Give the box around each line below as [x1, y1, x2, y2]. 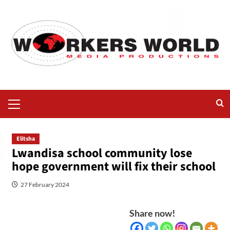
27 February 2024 [20, 180, 69, 188]
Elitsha [16, 134, 35, 143]
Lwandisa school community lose [11, 144, 192, 162]
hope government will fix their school [11, 157, 216, 176]
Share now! [129, 207, 175, 219]
